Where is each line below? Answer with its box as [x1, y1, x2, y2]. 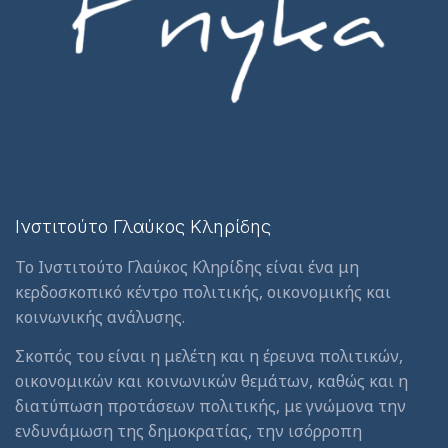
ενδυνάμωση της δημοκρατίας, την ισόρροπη [15, 419, 362, 442]
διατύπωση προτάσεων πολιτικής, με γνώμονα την [15, 394, 406, 417]
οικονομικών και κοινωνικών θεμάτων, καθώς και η [15, 369, 408, 392]
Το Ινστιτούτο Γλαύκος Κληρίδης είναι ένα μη [15, 256, 359, 279]
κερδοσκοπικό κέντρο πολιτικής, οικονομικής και [15, 281, 391, 304]
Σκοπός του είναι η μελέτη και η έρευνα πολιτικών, [15, 344, 403, 367]
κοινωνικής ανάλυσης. [15, 306, 185, 329]
